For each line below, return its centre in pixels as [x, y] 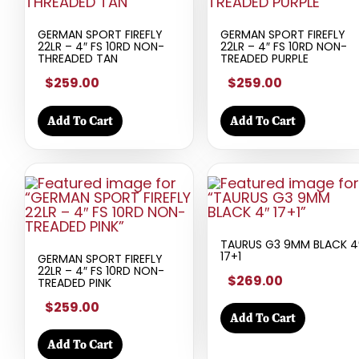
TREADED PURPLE [264, 58]
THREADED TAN [78, 58]
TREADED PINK [75, 282]
